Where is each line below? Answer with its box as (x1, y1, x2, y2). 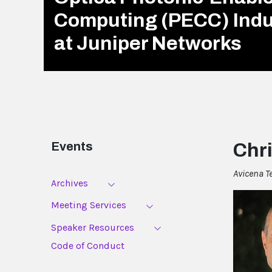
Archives (51, 177, 88, 189)
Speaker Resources (51, 221, 134, 233)
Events (51, 140, 93, 154)
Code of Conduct (51, 239, 124, 251)
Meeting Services (51, 199, 126, 211)
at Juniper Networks (54, 32, 242, 54)
